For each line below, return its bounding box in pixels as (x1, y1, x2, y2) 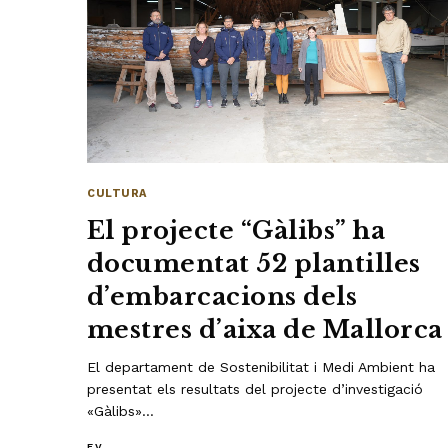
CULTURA (87, 186, 147, 200)
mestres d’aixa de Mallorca (87, 314, 443, 344)
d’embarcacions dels (87, 281, 358, 311)
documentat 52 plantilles (87, 248, 421, 278)
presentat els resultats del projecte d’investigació (87, 380, 424, 397)
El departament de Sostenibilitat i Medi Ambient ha (87, 358, 436, 375)
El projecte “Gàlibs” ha (87, 215, 386, 245)
